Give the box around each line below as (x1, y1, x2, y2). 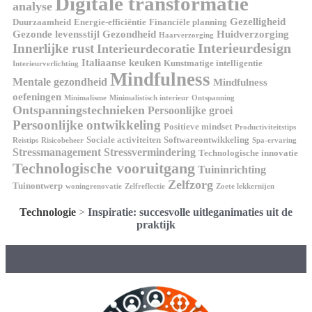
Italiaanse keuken (81, 56, 161, 68)
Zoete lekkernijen (216, 182, 274, 190)
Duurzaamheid (13, 16, 71, 27)
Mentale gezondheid (13, 75, 107, 88)
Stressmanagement (13, 145, 101, 159)
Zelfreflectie (125, 182, 165, 190)
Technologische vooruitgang (13, 159, 195, 177)
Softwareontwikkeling (164, 134, 249, 145)
